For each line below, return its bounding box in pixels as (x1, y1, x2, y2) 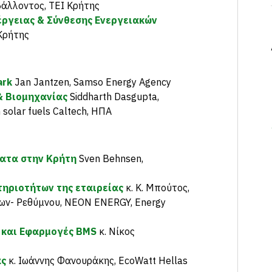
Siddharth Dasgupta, (67, 90, 159, 103)
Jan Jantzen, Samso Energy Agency (12, 76, 171, 88)
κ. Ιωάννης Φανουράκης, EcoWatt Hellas (6, 254, 188, 267)
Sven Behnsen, (76, 152, 143, 165)
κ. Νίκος (97, 225, 135, 237)
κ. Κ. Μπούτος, (123, 182, 189, 194)
